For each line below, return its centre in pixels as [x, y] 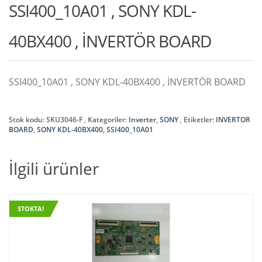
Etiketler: [200, 119]
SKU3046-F [64, 119]
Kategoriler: [108, 119]
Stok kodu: [27, 119]
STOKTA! [31, 208]
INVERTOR [233, 119]
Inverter [142, 119]
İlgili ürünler [54, 168]
